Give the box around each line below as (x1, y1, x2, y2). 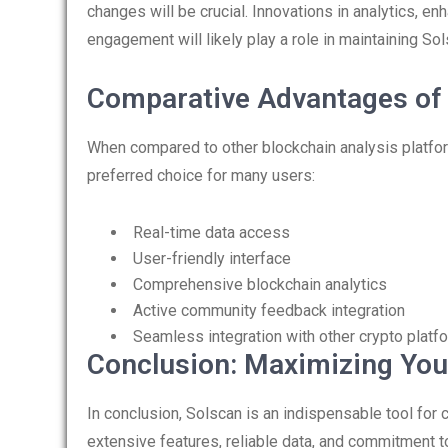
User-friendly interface (133, 249, 291, 268)
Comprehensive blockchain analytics (133, 275, 387, 294)
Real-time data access (133, 223, 290, 242)
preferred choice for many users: (87, 166, 315, 185)
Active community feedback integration (133, 301, 405, 320)
